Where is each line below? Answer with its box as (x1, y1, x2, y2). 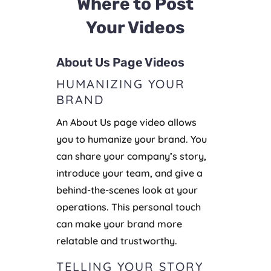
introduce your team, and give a (56, 167, 203, 180)
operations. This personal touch (56, 201, 201, 214)
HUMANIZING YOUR (56, 76, 185, 92)
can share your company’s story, (56, 150, 206, 163)
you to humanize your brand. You (56, 133, 207, 146)
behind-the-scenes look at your (56, 184, 198, 197)
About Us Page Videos (56, 55, 184, 70)
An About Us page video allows (56, 116, 197, 129)
